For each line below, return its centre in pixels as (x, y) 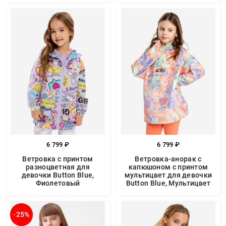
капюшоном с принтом (168, 167)
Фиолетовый (58, 183)
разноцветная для (58, 167)
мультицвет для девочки (168, 175)
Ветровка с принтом (58, 159)
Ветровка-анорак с (168, 159)
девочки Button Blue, (58, 175)
